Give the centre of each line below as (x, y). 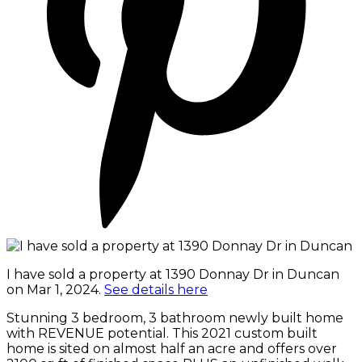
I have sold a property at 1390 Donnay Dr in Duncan (173, 274)
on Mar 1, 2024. (55, 289)
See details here (156, 289)
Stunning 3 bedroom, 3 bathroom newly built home (175, 318)
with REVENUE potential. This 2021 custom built (162, 333)
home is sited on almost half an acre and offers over (172, 348)
